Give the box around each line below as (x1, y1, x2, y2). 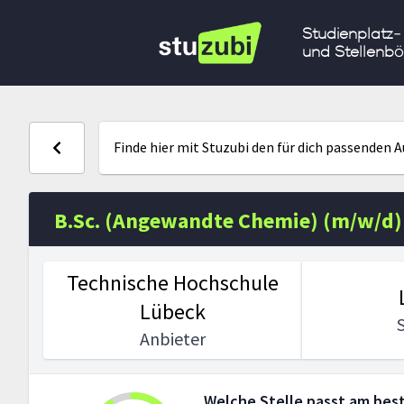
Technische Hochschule (66, 269, 279, 298)
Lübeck (139, 298, 206, 326)
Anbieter (139, 327, 206, 351)
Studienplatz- (301, 23, 400, 43)
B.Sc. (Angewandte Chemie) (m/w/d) (54, 207, 402, 235)
